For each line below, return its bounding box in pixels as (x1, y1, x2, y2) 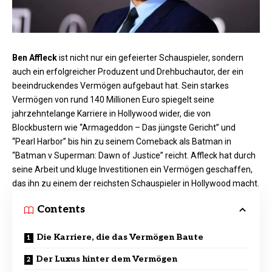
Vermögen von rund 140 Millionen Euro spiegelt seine (12, 94, 214, 104)
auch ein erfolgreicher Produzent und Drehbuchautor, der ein (12, 66, 243, 76)
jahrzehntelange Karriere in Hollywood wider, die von (12, 108, 211, 118)
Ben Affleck (12, 52, 57, 63)
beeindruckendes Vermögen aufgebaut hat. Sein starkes (12, 80, 229, 90)
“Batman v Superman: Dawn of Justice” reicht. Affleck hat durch (12, 150, 256, 160)
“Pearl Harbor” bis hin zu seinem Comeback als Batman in (12, 136, 231, 146)
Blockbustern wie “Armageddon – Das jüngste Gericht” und (12, 122, 236, 132)
